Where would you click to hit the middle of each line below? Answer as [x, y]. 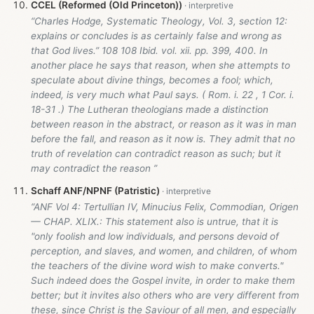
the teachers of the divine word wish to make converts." [157, 266]
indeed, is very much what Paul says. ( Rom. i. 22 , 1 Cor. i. [163, 95]
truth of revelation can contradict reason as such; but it [156, 154]
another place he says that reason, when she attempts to [161, 66]
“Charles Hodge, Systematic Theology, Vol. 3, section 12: [159, 21]
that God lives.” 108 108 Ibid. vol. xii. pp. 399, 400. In [149, 51]
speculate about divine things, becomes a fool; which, [152, 80]
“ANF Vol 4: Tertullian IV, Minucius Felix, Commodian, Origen [165, 207]
